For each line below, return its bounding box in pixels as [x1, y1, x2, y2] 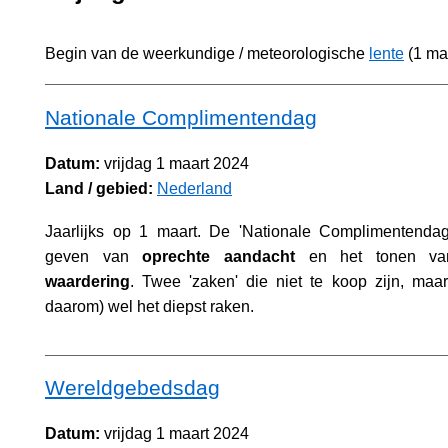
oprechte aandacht [142, 247, 295, 265]
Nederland [157, 179, 232, 197]
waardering [45, 272, 130, 290]
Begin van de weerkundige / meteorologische [45, 45, 369, 62]
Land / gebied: [45, 179, 153, 197]
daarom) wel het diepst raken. [45, 297, 254, 315]
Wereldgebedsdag [45, 376, 220, 400]
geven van [45, 247, 143, 265]
